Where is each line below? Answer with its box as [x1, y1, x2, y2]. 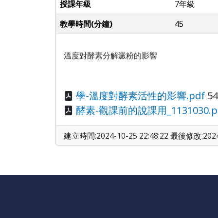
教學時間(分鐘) [60, 18, 112, 29]
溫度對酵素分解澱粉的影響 [64, 50, 157, 61]
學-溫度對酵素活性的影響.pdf [76, 89, 205, 102]
